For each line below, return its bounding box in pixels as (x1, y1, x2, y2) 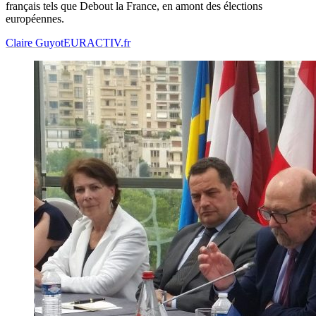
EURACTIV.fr (63, 37, 130, 49)
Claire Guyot (6, 37, 63, 49)
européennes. (6, 13, 64, 25)
